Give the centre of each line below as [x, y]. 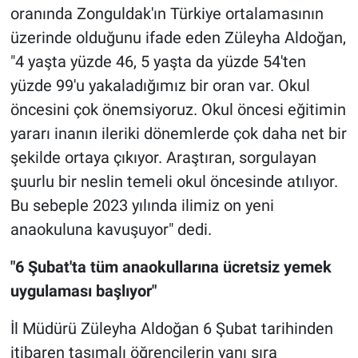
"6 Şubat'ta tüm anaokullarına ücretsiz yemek [171, 267]
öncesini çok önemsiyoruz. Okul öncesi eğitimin [178, 110]
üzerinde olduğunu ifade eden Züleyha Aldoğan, [178, 38]
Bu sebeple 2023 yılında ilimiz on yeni [142, 206]
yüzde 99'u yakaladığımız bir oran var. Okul [160, 86]
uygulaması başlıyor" [83, 291]
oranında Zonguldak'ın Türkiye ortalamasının [167, 14]
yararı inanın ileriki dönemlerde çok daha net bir [178, 134]
